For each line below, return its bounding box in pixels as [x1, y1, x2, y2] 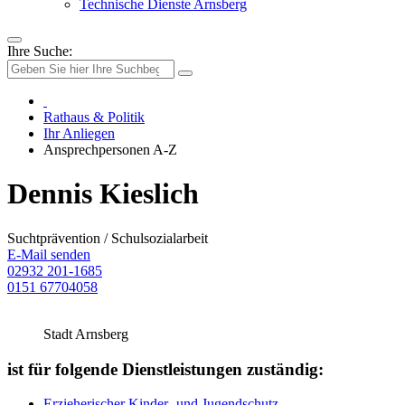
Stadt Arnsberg [43, 325, 128, 342]
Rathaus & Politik [43, 109, 145, 125]
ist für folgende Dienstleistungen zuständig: [7, 359, 324, 379]
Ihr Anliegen [43, 126, 115, 141]
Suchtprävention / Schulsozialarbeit [7, 230, 208, 246]
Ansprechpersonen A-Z [43, 142, 177, 157]
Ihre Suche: [7, 43, 72, 59]
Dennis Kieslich [7, 177, 199, 211]
